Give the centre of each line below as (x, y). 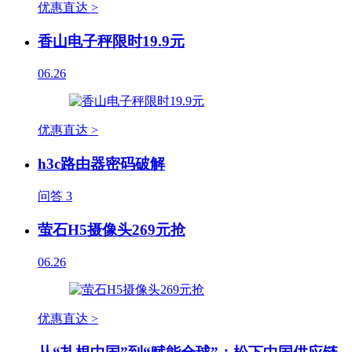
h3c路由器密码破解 (101, 163)
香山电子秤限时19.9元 (111, 42)
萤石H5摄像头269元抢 (112, 230)
